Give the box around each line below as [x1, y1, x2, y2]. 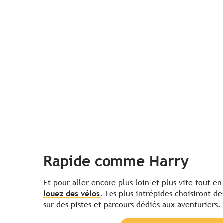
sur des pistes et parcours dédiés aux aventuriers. [43, 199, 221, 209]
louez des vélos [43, 188, 100, 198]
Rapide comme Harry [43, 152, 189, 170]
